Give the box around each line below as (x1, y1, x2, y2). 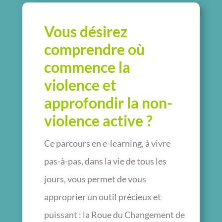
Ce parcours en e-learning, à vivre (44, 137, 170, 149)
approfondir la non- (44, 93, 172, 111)
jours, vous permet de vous (44, 173, 146, 184)
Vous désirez (44, 22, 127, 40)
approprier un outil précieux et (44, 191, 161, 202)
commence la (44, 57, 130, 76)
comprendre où (44, 40, 145, 58)
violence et (44, 75, 116, 94)
